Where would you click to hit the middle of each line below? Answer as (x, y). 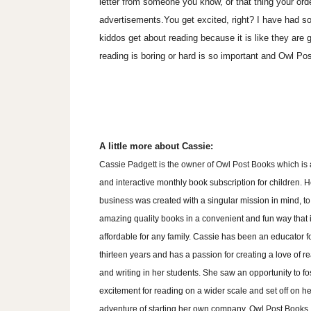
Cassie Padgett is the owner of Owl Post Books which (200, 165)
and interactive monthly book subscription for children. (201, 183)
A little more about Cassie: (156, 146)
